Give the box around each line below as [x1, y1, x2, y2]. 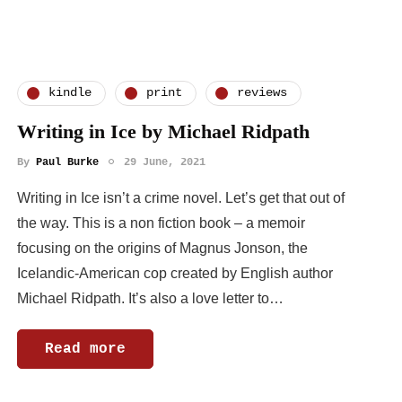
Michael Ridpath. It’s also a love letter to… [17, 290, 284, 306]
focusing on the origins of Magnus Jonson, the [17, 240, 308, 256]
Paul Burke [36, 155, 99, 169]
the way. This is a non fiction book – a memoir [17, 214, 305, 231]
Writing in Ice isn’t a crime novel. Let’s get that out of [17, 189, 345, 205]
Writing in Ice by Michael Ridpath [17, 119, 310, 143]
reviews [237, 85, 287, 100]
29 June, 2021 [124, 155, 205, 169]
